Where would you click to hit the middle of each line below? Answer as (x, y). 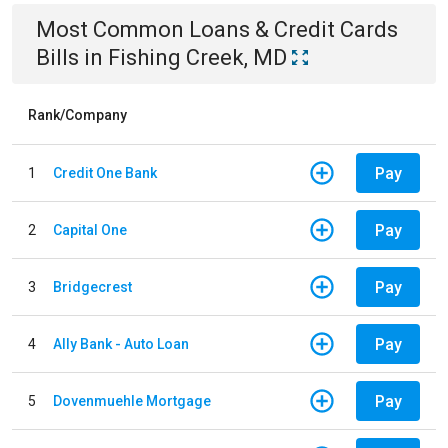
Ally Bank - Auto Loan (121, 343)
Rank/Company (77, 115)
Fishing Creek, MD (197, 57)
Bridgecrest (92, 286)
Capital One (90, 229)
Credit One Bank (105, 172)
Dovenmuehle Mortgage (132, 400)
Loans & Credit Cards (293, 29)
